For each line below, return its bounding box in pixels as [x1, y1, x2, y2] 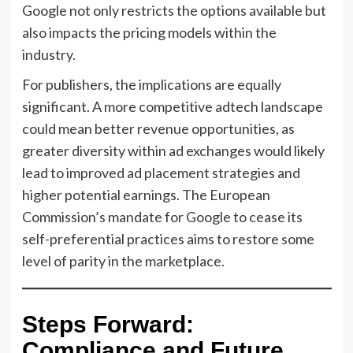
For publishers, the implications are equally [21, 75, 281, 93]
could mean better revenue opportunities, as [21, 119, 295, 137]
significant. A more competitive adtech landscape [21, 97, 323, 115]
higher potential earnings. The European [21, 185, 270, 203]
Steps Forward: [21, 310, 194, 337]
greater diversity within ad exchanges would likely [21, 141, 325, 159]
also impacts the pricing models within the [21, 23, 277, 41]
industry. [21, 45, 76, 63]
